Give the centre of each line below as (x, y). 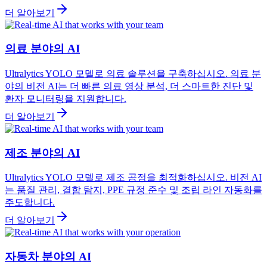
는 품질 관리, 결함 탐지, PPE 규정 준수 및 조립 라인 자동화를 (133, 190)
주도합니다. (30, 203)
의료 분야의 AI (42, 49)
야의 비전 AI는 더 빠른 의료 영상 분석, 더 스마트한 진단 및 (129, 86)
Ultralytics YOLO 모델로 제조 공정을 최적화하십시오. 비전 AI (133, 178)
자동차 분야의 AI (48, 257)
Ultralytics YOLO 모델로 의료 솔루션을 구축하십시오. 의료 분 (133, 73)
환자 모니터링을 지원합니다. (66, 98)
